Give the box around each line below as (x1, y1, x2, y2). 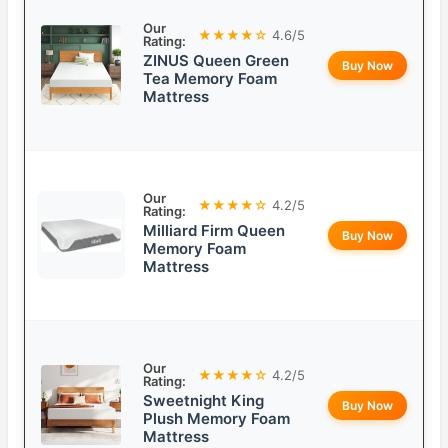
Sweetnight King (143, 391, 264, 411)
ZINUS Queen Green (143, 51, 289, 71)
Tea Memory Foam (143, 69, 277, 89)
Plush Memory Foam (143, 409, 290, 429)
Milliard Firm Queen (143, 221, 285, 241)
